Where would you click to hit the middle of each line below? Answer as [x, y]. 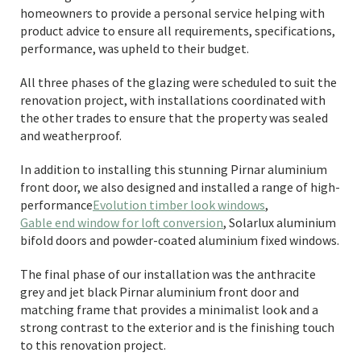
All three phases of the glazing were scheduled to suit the [178, 82]
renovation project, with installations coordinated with [173, 100]
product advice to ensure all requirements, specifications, [178, 31]
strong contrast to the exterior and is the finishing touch [177, 327]
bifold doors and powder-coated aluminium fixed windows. [180, 240]
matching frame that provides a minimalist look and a [169, 309]
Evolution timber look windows [179, 205]
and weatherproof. [71, 135]
